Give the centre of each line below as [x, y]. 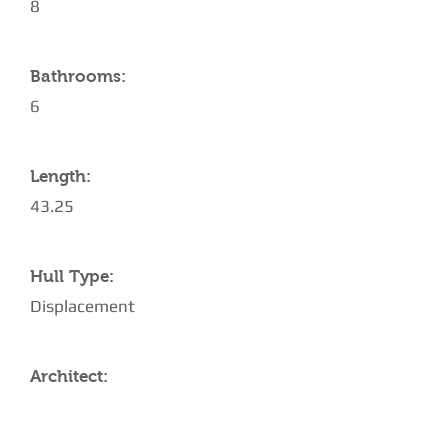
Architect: [69, 376]
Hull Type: [72, 276]
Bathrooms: [78, 76]
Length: [60, 176]
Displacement [82, 306]
